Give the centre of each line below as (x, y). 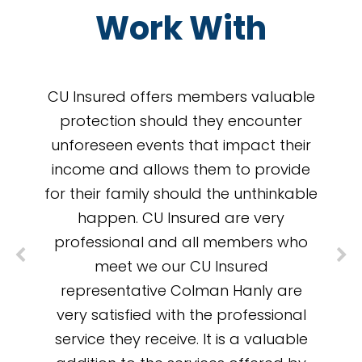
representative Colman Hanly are (181, 291)
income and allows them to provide (181, 170)
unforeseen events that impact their (181, 145)
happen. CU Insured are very (181, 218)
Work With (181, 29)
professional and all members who (181, 242)
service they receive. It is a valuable (181, 339)
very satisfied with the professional (181, 315)
